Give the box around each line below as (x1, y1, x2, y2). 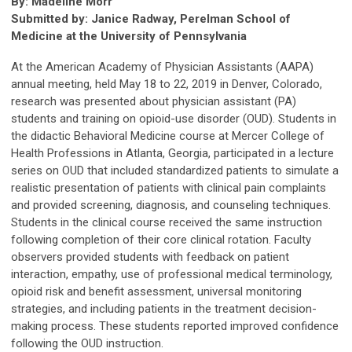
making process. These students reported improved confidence (11, 318, 339, 333)
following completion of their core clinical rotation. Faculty (11, 232, 311, 247)
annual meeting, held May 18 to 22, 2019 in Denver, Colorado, (11, 76, 322, 91)
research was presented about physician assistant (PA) (11, 93, 296, 108)
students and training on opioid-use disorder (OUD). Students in (11, 111, 336, 126)
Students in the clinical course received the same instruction (11, 214, 322, 229)
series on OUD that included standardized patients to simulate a (11, 163, 339, 178)
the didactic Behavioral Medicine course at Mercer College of (11, 128, 324, 143)
